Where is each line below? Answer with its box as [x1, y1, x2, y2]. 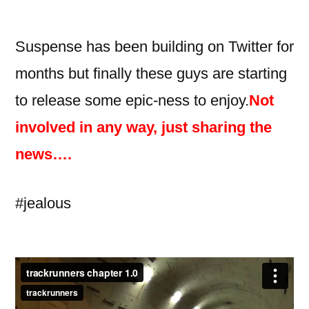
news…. [15, 145, 72, 163]
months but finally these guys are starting [15, 64, 287, 82]
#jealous [15, 194, 71, 212]
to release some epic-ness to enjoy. [15, 91, 249, 109]
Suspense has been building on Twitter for [15, 37, 294, 55]
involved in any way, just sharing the [15, 118, 272, 136]
